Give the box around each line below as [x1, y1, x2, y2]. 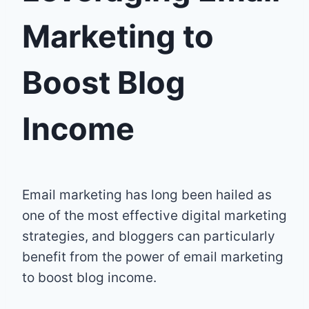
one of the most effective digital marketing [22, 207, 287, 223]
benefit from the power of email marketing [22, 248, 283, 265]
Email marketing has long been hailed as [22, 186, 272, 203]
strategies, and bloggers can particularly [22, 228, 275, 244]
